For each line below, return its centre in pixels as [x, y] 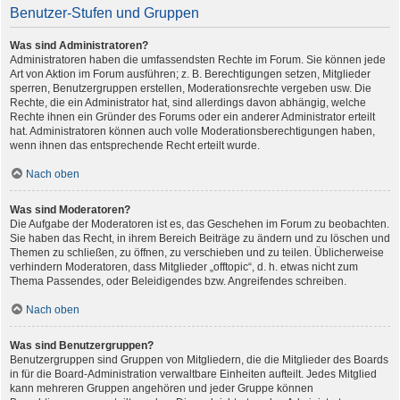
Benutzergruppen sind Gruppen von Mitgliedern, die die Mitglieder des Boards [199, 360]
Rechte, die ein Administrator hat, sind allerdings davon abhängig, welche [188, 103]
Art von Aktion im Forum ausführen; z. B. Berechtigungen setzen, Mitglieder [190, 75]
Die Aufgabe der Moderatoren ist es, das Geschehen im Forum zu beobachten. [200, 225]
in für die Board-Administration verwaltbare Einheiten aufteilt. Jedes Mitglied [193, 375]
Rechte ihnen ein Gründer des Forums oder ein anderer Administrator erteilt [192, 117]
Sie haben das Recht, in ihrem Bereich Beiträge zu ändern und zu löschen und [200, 239]
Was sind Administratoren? [79, 46]
